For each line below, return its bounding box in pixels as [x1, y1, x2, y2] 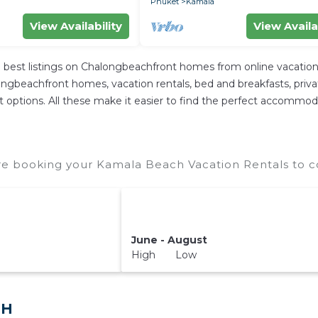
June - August [131, 234, 207, 247]
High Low [131, 248, 197, 262]
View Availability [30, 19, 122, 33]
